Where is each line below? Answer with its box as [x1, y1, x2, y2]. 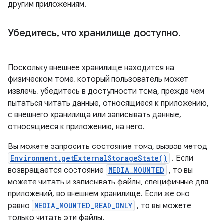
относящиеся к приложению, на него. [8, 122, 145, 132]
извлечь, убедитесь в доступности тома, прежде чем [8, 86, 204, 96]
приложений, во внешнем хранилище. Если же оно [8, 189, 190, 199]
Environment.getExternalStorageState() [10, 153, 167, 163]
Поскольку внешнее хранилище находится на [8, 63, 174, 73]
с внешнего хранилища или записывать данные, [8, 110, 181, 120]
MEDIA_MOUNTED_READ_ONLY [34, 201, 132, 210]
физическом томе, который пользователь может [8, 74, 188, 84]
